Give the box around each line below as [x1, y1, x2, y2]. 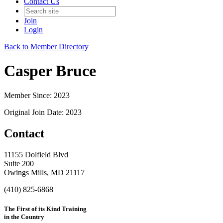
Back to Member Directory [4, 42, 89, 51]
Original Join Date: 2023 [4, 108, 82, 116]
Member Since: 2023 [4, 91, 70, 100]
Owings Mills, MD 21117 [4, 168, 85, 177]
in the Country [4, 213, 44, 221]
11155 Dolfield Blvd [4, 150, 68, 159]
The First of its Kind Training [4, 205, 87, 213]
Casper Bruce [4, 62, 96, 80]
